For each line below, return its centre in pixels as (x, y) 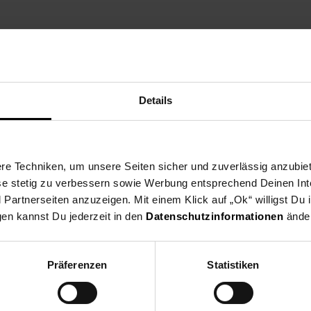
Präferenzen (77, 265)
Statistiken (233, 265)
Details (155, 101)
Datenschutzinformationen (215, 217)
